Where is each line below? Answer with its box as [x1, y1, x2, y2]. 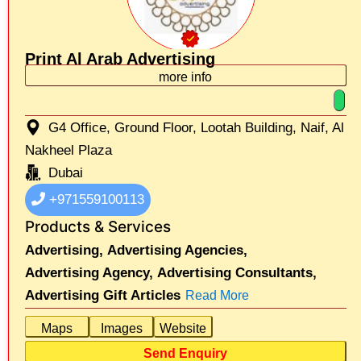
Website [160, 321, 206, 335]
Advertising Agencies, [107, 242, 247, 258]
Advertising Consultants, [157, 264, 317, 280]
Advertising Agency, [25, 264, 153, 280]
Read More [185, 288, 249, 302]
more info [159, 69, 213, 84]
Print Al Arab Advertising [25, 49, 215, 68]
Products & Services [25, 217, 171, 236]
